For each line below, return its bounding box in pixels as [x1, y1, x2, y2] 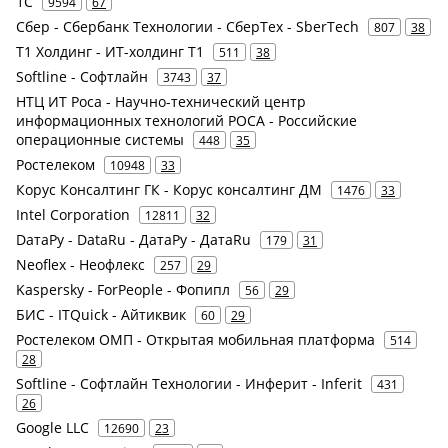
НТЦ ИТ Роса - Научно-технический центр [16, 92, 306, 111]
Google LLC [16, 418, 89, 437]
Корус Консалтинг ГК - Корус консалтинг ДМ [16, 180, 322, 199]
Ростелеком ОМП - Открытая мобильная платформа [16, 330, 375, 349]
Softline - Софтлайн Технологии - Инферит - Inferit [16, 374, 362, 393]
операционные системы [16, 130, 184, 149]
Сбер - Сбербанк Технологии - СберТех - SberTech [16, 17, 359, 36]
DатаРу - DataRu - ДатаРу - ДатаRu [16, 230, 251, 249]
